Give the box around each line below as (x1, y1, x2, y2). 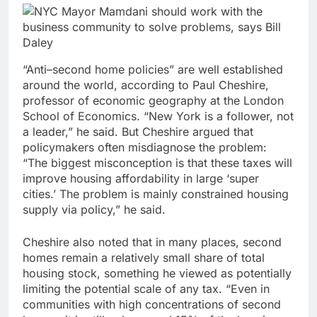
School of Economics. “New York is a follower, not (23, 108, 294, 123)
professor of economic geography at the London (23, 93, 284, 108)
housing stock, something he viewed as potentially (23, 265, 292, 280)
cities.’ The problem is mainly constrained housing (23, 186, 289, 201)
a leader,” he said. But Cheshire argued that (23, 124, 253, 139)
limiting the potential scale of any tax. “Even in (23, 281, 270, 296)
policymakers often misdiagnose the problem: (23, 139, 267, 154)
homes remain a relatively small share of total (23, 250, 265, 265)
